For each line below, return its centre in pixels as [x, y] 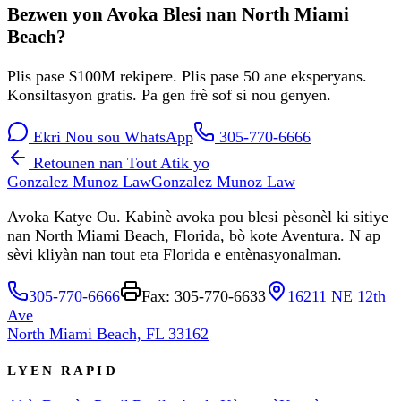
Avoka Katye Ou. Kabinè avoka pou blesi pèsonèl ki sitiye [198, 217]
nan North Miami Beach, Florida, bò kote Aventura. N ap [194, 236]
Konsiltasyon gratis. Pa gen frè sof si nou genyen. [169, 95]
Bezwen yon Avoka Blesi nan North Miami [178, 15]
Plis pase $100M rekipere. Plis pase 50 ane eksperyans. [187, 77]
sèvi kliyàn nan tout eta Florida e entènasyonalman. [175, 255]
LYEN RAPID [63, 370]
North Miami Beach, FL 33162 [108, 334]
